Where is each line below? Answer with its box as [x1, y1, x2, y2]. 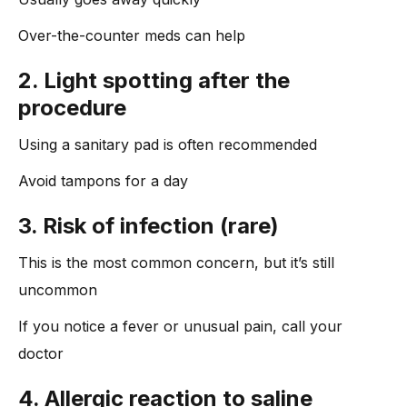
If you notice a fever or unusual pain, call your [18, 317, 342, 336]
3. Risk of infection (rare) [18, 213, 279, 240]
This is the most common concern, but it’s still [18, 253, 334, 273]
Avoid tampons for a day [18, 172, 188, 191]
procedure [18, 94, 126, 122]
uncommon [18, 281, 97, 300]
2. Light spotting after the [18, 67, 290, 94]
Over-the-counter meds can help [18, 26, 245, 45]
